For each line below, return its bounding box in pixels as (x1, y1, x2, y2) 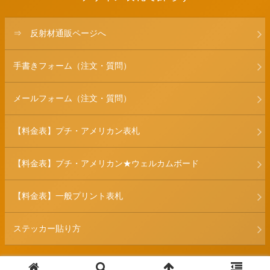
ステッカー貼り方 (13, 224, 81, 234)
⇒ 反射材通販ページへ (13, 28, 106, 39)
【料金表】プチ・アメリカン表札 (13, 126, 140, 136)
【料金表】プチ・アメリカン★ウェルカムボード (13, 159, 199, 169)
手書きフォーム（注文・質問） (13, 61, 131, 71)
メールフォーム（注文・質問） (13, 93, 131, 104)
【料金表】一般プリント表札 (13, 191, 123, 201)
